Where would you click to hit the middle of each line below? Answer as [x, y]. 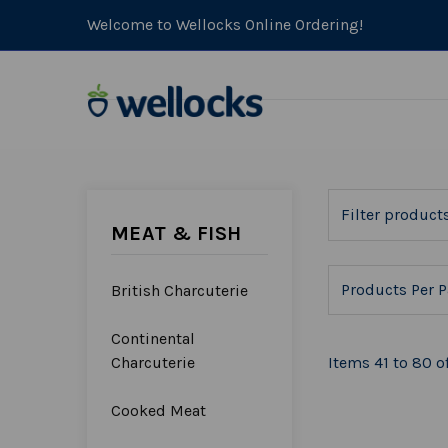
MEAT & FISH [176, 233]
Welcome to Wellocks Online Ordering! [225, 24]
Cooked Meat [158, 410]
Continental [153, 338]
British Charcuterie [179, 290]
